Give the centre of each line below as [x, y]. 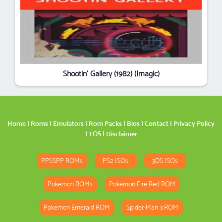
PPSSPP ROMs [62, 161]
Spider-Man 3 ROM [152, 207]
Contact [157, 123]
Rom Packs [105, 123]
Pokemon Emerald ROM [77, 207]
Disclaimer [121, 134]
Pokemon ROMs [70, 184]
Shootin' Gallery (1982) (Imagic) [111, 73]
